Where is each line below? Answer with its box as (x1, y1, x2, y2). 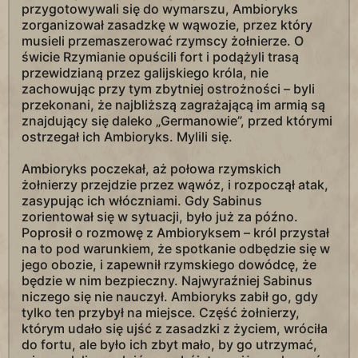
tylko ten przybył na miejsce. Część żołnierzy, (22, 304, 300, 320)
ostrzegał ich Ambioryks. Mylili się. (22, 129, 233, 145)
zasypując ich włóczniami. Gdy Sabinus (22, 193, 262, 209)
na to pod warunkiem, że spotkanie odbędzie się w (22, 241, 330, 257)
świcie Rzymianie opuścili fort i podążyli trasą (22, 49, 299, 65)
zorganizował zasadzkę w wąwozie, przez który (22, 17, 312, 33)
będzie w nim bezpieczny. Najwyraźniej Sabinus (22, 272, 312, 288)
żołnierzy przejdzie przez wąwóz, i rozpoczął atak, (22, 177, 328, 193)
